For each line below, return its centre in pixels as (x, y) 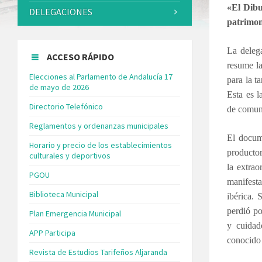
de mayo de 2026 (59, 87)
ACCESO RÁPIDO (80, 56)
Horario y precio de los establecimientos (101, 145)
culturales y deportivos (70, 155)
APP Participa (52, 232)
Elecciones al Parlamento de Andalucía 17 (101, 76)
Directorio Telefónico (66, 106)
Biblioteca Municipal (64, 194)
